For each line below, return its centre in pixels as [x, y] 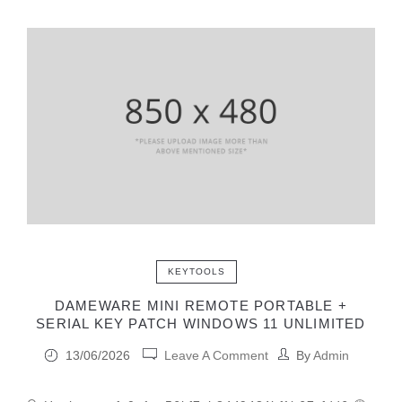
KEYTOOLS [197, 271]
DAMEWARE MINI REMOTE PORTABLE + [201, 305]
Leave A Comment [216, 355]
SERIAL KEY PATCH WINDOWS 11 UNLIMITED [201, 323]
